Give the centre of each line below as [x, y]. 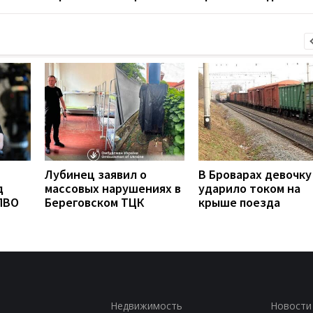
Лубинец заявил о [96, 174]
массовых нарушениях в [113, 188]
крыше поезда [239, 202]
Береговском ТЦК [94, 202]
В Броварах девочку [255, 174]
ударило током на [249, 188]
